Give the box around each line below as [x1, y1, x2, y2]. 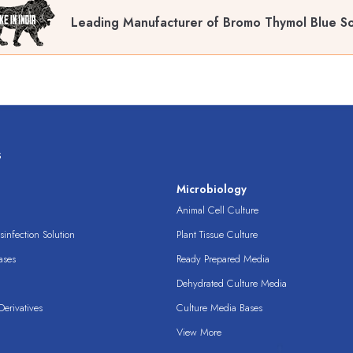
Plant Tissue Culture [176, 227, 258, 243]
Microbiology [176, 181, 247, 198]
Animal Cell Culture [176, 203, 258, 218]
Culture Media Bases [176, 300, 262, 316]
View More [176, 325, 221, 340]
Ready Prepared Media [176, 251, 269, 267]
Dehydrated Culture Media [176, 276, 287, 292]
